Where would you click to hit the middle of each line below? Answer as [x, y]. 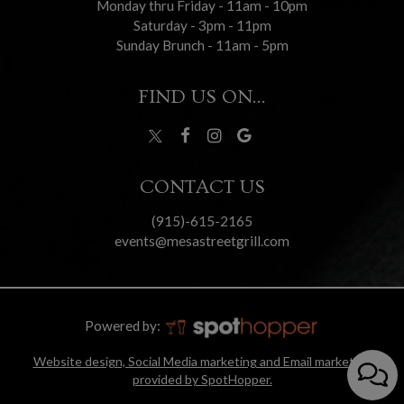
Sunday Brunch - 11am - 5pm [202, 45]
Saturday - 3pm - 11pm [202, 25]
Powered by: [124, 326]
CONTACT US [202, 188]
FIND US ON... [202, 97]
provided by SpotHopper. [202, 379]
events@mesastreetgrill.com [202, 241]
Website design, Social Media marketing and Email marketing [202, 361]
